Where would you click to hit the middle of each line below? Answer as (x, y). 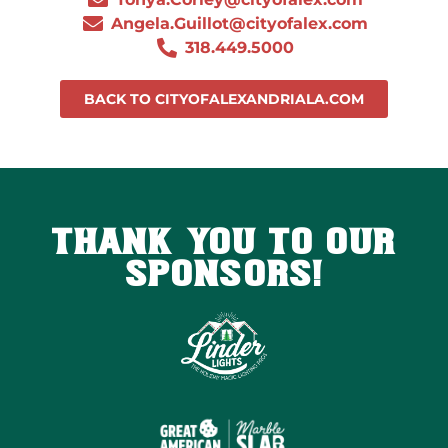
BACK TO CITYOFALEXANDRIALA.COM (224, 98)
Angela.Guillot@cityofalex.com (239, 23)
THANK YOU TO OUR (224, 243)
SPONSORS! (224, 275)
